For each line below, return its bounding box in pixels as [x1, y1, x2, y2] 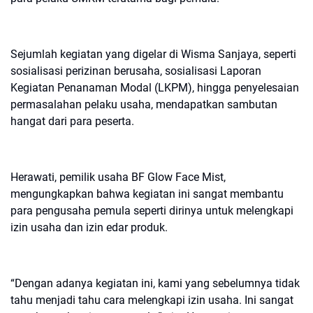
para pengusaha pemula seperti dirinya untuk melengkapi [10, 204, 293, 217]
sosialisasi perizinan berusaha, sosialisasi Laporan [10, 64, 261, 78]
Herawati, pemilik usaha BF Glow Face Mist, [10, 170, 226, 184]
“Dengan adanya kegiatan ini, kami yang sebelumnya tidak [10, 277, 300, 290]
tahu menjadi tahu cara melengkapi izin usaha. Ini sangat [10, 293, 293, 307]
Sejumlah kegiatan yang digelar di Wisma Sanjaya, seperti [10, 48, 296, 61]
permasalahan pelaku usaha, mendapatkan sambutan [10, 98, 277, 111]
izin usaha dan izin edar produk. [10, 221, 168, 234]
